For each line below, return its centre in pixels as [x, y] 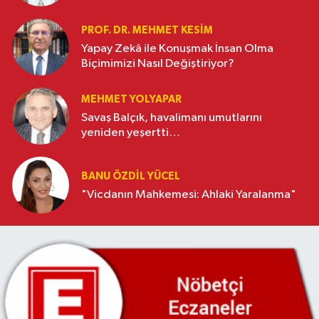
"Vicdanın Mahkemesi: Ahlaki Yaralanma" [249, 194]
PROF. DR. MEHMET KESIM [147, 31]
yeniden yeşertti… [131, 133]
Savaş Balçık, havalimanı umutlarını [172, 118]
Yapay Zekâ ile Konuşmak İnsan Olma [163, 49]
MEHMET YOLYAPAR [131, 100]
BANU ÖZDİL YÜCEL [131, 176]
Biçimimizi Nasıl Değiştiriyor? [158, 64]
